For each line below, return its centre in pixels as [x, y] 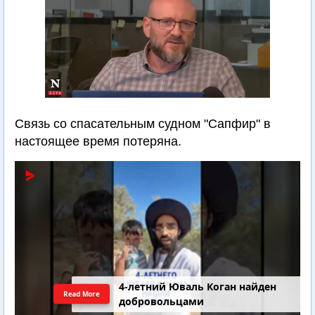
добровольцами [162, 302]
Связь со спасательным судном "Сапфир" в [143, 124]
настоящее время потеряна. [98, 141]
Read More [82, 294]
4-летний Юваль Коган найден [198, 287]
